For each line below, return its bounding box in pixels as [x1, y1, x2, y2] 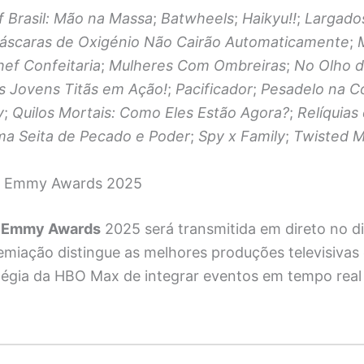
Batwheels [161, 10, 234, 28]
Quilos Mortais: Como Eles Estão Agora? [12, 104, 289, 122]
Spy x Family [198, 128, 285, 145]
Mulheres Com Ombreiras [109, 57, 286, 75]
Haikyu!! [242, 10, 297, 28]
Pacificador [175, 80, 253, 98]
